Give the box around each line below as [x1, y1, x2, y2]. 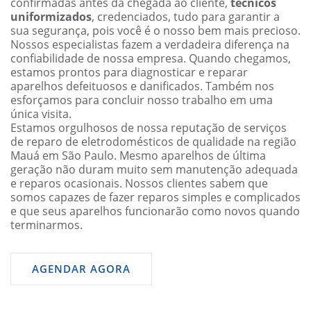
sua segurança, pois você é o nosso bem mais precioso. [10, 23, 301, 39]
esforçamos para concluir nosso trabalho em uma [10, 92, 273, 108]
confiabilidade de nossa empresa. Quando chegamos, [10, 51, 291, 67]
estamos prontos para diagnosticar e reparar [10, 65, 248, 81]
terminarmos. [10, 217, 83, 233]
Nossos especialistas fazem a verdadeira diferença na [10, 37, 289, 53]
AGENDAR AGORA [32, 262, 131, 276]
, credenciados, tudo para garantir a [92, 9, 280, 25]
